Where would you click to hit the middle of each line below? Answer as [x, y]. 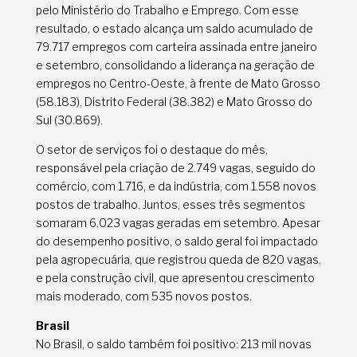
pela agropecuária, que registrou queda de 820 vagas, [178, 260]
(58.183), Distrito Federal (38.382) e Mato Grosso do [174, 102]
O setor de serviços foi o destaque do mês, [151, 150]
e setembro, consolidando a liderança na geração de [175, 65]
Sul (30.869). [69, 120]
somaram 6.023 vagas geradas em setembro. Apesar [178, 223]
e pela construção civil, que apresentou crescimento [175, 278]
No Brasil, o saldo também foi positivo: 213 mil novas [173, 344]
